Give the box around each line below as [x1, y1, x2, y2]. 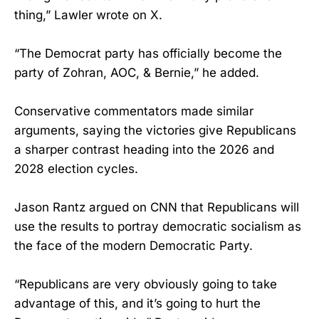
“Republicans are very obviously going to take [14, 277, 277, 292]
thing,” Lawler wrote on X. [14, 7, 162, 22]
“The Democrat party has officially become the [14, 46, 282, 61]
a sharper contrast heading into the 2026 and [14, 142, 274, 157]
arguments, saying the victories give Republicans [14, 122, 296, 137]
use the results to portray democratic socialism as [14, 219, 301, 234]
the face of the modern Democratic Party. [14, 239, 253, 253]
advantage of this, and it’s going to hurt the [14, 296, 261, 311]
